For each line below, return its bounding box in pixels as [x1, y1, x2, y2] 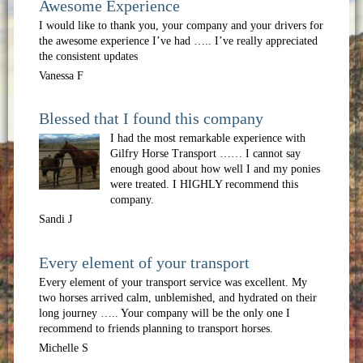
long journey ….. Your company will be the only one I [38, 306, 290, 319]
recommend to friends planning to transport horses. [38, 322, 273, 335]
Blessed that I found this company [38, 109, 263, 128]
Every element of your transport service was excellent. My [38, 275, 307, 288]
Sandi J [38, 213, 72, 226]
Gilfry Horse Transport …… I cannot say [110, 147, 301, 160]
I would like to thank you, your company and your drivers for [38, 19, 323, 32]
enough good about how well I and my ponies [110, 163, 321, 176]
